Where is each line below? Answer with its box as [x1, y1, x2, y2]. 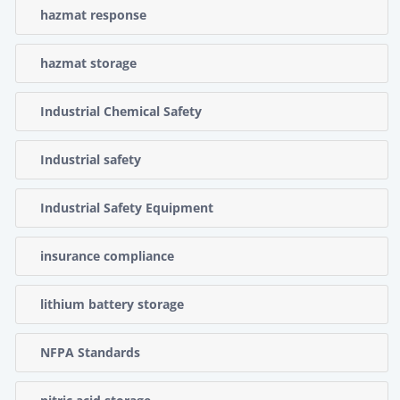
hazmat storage [40, 54, 137, 71]
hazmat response [40, 5, 146, 23]
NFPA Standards [40, 343, 140, 361]
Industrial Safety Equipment [40, 198, 213, 216]
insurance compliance [40, 246, 174, 264]
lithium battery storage [40, 295, 184, 312]
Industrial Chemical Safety [40, 102, 202, 120]
